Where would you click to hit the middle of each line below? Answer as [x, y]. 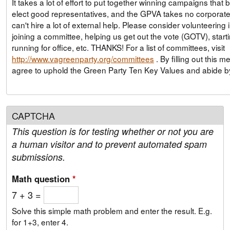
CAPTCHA [33, 116]
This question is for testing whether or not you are [113, 131]
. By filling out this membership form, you [157, 59]
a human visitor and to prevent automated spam [109, 144]
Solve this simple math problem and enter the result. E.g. [112, 211]
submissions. [39, 157]
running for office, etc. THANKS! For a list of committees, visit [158, 47]
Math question [42, 179]
